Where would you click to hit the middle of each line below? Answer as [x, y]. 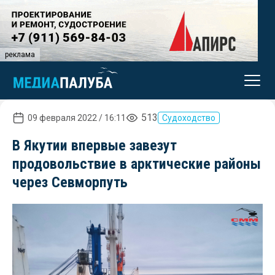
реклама [20, 55]
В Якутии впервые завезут [95, 145]
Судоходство [189, 118]
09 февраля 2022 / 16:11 [77, 118]
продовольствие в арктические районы [137, 164]
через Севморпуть [70, 182]
